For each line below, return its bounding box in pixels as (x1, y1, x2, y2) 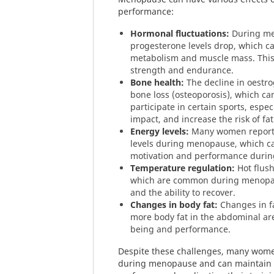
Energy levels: (130, 125, 189, 137)
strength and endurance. (130, 64, 234, 76)
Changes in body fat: (130, 199, 218, 210)
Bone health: (130, 76, 184, 88)
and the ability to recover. (130, 187, 235, 198)
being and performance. (130, 223, 231, 235)
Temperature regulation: (130, 162, 235, 174)
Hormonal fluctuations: (130, 28, 229, 39)
